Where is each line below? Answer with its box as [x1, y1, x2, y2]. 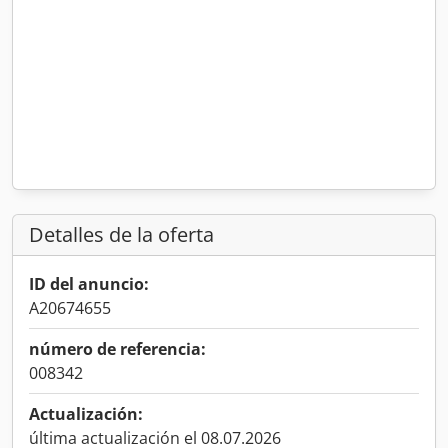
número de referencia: [29, 338, 206, 360]
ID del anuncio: [29, 273, 149, 295]
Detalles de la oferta [29, 221, 214, 248]
